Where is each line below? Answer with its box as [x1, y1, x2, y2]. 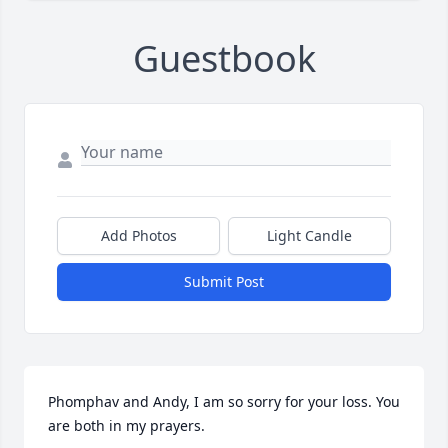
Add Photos [100, 226, 177, 246]
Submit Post [184, 272, 264, 292]
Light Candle [267, 226, 352, 246]
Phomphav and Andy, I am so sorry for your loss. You [48, 392, 400, 412]
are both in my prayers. [48, 416, 205, 436]
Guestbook [132, 34, 316, 84]
